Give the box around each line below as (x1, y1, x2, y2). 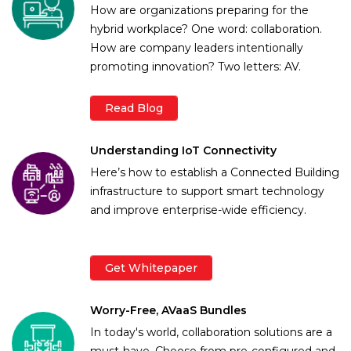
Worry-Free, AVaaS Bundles (90, 302, 247, 317)
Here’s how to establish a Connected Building (90, 165, 339, 179)
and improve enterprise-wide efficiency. (90, 202, 306, 217)
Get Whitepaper (105, 260, 197, 275)
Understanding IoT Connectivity (90, 143, 277, 157)
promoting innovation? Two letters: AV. (90, 59, 301, 74)
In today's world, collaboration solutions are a (90, 324, 332, 339)
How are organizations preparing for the (90, 2, 309, 17)
